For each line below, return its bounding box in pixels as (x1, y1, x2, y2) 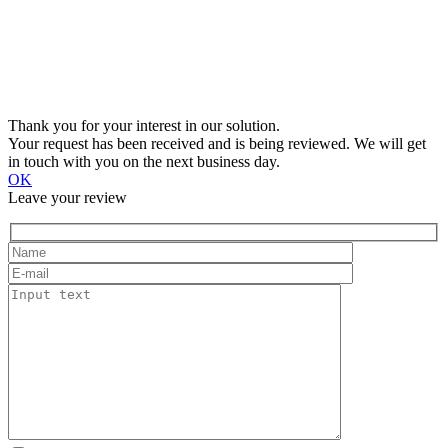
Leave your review (8, 188, 127, 206)
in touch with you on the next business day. (8, 152, 280, 170)
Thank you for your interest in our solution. (8, 116, 280, 134)
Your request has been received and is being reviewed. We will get (8, 134, 426, 152)
